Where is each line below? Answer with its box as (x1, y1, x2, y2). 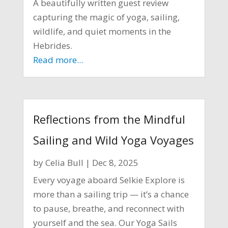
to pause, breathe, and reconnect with (33, 202, 184, 214)
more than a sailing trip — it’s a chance (33, 188, 189, 200)
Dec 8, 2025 (92, 156, 138, 168)
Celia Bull (45, 156, 83, 168)
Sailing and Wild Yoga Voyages (33, 132, 194, 148)
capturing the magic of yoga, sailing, (33, 11, 180, 23)
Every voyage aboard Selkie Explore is (33, 174, 185, 186)
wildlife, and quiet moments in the (33, 25, 171, 38)
